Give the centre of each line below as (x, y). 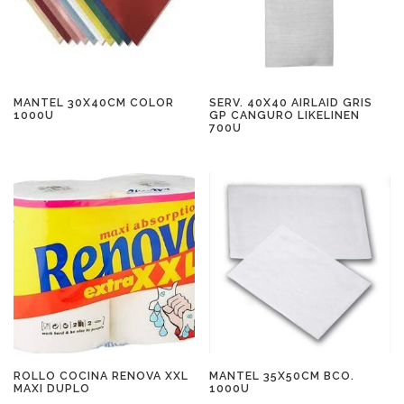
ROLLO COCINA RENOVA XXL (101, 376)
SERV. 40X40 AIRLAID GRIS (291, 102)
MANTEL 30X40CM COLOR (94, 102)
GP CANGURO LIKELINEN (285, 115)
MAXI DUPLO (52, 389)
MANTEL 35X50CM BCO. (282, 376)
